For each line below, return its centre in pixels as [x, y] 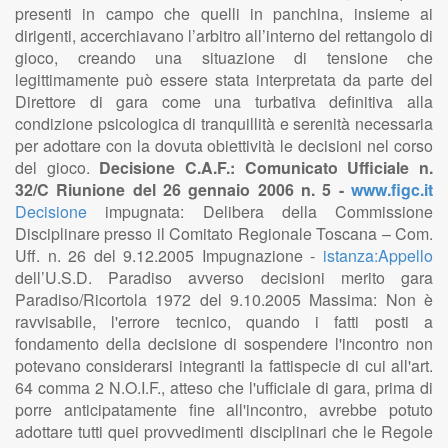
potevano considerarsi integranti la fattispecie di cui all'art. [224, 365]
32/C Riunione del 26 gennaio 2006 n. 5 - [183, 189]
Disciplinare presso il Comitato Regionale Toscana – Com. [224, 233]
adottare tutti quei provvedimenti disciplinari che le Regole [224, 431]
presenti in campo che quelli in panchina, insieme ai [224, 13]
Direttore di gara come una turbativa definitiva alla [224, 101]
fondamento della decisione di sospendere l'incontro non [224, 343]
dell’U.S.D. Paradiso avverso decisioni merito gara [224, 277]
